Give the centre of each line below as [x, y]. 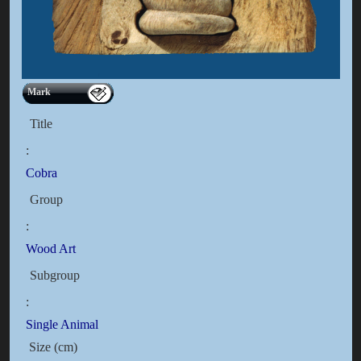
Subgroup [54, 275]
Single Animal [62, 324]
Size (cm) [51, 346]
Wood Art [50, 248]
